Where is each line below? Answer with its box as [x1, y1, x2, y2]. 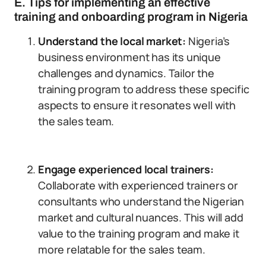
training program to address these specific [38, 82, 249, 96]
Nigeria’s [185, 34, 230, 48]
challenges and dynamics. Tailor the [38, 66, 214, 80]
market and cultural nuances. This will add [38, 210, 243, 224]
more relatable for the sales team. [38, 242, 205, 256]
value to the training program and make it [38, 226, 239, 240]
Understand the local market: [38, 34, 186, 48]
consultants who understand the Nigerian [38, 194, 244, 208]
